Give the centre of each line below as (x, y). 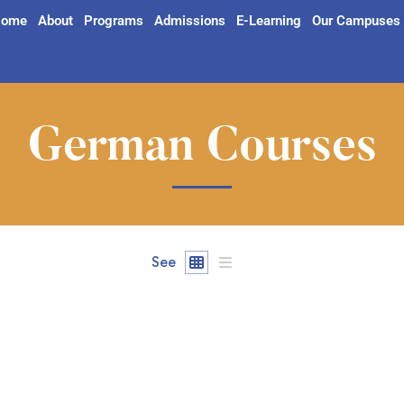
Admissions (189, 21)
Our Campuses (356, 21)
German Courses (202, 149)
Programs (113, 21)
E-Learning (268, 21)
